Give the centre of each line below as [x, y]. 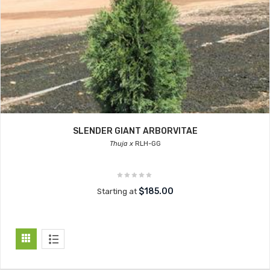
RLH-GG [147, 144]
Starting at [118, 191]
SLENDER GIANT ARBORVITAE [135, 131]
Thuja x [121, 144]
